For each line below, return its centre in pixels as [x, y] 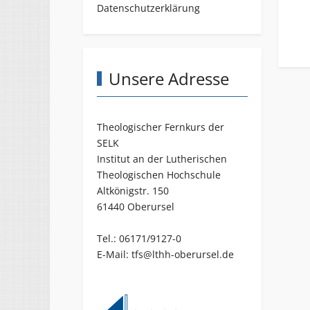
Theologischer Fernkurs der [161, 127]
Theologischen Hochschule [159, 174]
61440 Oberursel [136, 206]
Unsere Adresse [169, 78]
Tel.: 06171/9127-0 [139, 238]
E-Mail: [114, 254]
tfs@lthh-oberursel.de [183, 254]
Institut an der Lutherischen [162, 158]
